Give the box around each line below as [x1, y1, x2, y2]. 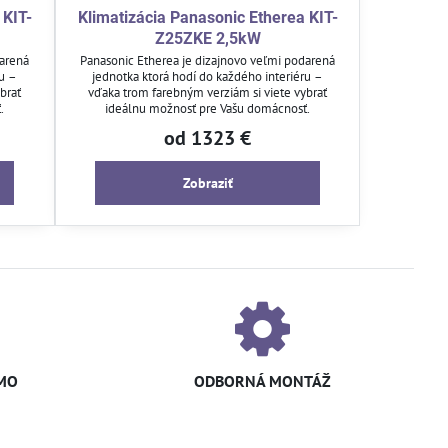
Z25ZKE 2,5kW [154, 28, 261, 48]
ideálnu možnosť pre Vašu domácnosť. [105, 99, 310, 117]
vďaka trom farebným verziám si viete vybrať [88, 83, 327, 101]
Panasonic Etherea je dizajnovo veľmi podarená [80, 51, 335, 69]
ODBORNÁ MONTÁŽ [193, 370, 331, 391]
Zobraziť [182, 173, 233, 192]
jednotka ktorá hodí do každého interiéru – [92, 67, 323, 85]
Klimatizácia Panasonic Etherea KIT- [77, 7, 338, 27]
